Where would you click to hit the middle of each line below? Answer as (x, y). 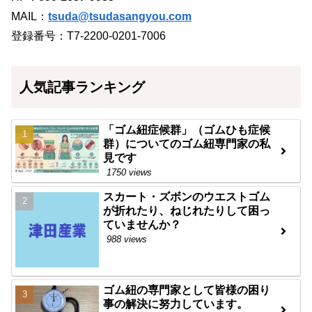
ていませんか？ (142, 224)
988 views (127, 239)
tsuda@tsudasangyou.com (120, 16)
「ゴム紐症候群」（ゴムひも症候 (187, 130)
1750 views (130, 172)
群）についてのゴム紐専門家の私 (187, 143)
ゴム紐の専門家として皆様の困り (187, 290)
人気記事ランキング (82, 87)
